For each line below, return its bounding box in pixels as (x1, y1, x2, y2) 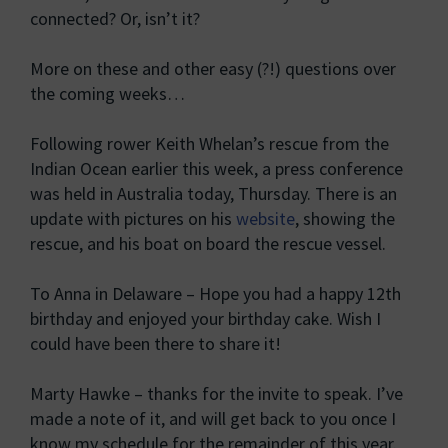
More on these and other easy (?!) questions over (30, 57, 396, 80)
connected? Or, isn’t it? (30, 7, 200, 30)
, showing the (295, 207, 395, 230)
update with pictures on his (30, 207, 236, 230)
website (236, 207, 295, 230)
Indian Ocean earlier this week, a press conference (30, 157, 403, 180)
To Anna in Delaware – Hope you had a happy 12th (30, 282, 401, 305)
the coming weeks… (30, 82, 185, 105)
